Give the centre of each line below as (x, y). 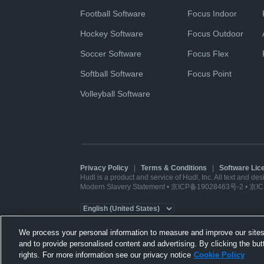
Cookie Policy (219, 255)
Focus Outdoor (215, 34)
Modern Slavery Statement (123, 187)
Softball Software (112, 74)
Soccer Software (111, 54)
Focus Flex (208, 54)
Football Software (113, 14)
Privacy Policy (104, 168)
